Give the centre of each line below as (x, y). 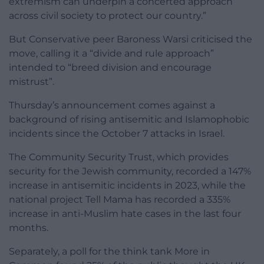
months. (29, 228)
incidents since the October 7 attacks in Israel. (117, 134)
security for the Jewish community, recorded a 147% (130, 171)
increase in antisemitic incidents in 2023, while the (127, 186)
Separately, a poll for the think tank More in (109, 252)
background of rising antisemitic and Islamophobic (129, 120)
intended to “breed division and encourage (110, 68)
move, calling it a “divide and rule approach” (111, 54)
